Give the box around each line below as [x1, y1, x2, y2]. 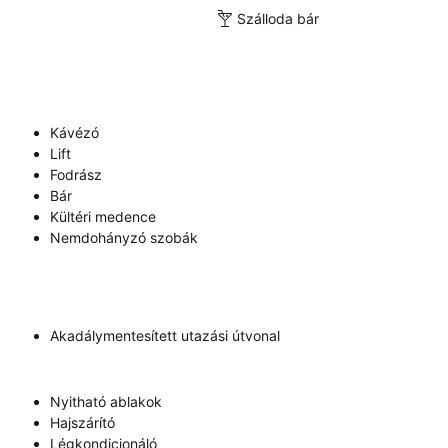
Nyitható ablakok [50, 393, 162, 410]
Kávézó [50, 124, 99, 141]
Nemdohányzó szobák [50, 229, 198, 246]
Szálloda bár [237, 9, 320, 27]
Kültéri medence [50, 208, 156, 225]
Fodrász [50, 166, 102, 183]
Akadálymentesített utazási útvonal [50, 327, 280, 344]
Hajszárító [50, 414, 115, 431]
